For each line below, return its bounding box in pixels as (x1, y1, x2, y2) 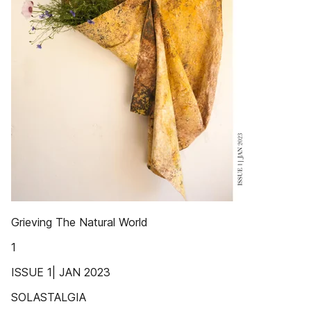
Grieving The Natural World (11, 215, 148, 229)
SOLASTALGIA (11, 290, 86, 304)
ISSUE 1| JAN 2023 (11, 265, 110, 279)
